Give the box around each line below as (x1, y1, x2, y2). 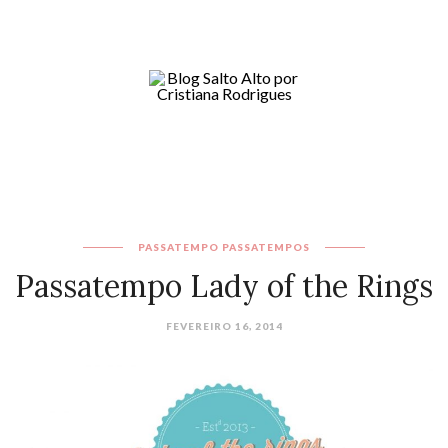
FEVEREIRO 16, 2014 (165, 320, 283, 332)
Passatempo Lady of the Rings (15, 267, 433, 305)
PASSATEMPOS (222, 241, 310, 253)
